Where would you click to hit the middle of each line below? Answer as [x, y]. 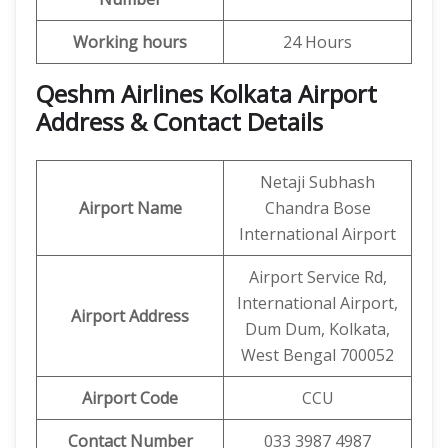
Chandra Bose [317, 208]
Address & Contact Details [179, 121]
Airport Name [130, 208]
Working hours [130, 42]
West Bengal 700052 [317, 355]
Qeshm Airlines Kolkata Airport [206, 93]
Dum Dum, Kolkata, [317, 329]
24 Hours [317, 42]
